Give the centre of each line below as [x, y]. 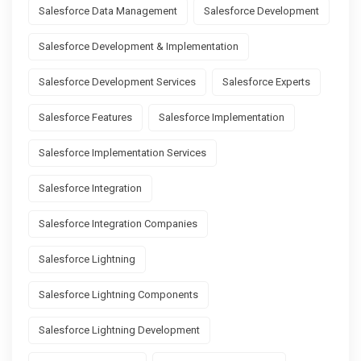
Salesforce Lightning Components [118, 295]
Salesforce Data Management [108, 11]
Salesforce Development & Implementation [139, 47]
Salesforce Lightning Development [119, 330]
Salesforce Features [85, 118]
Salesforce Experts [266, 82]
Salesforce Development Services [117, 82]
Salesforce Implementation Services [122, 153]
